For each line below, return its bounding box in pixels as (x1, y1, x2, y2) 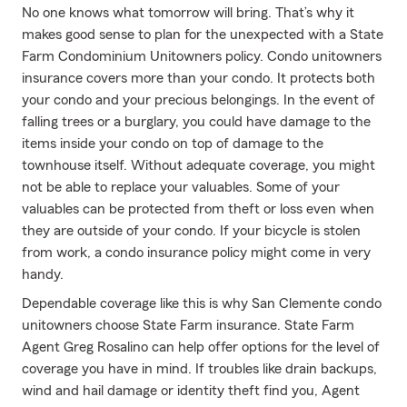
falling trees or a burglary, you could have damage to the (22, 114, 371, 129)
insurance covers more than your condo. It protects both (22, 71, 375, 85)
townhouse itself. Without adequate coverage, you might (22, 158, 375, 173)
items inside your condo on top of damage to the (22, 136, 323, 151)
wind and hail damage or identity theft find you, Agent (22, 383, 360, 398)
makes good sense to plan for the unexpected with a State (22, 27, 383, 42)
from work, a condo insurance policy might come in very (22, 245, 371, 260)
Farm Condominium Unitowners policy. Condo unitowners (22, 49, 382, 64)
